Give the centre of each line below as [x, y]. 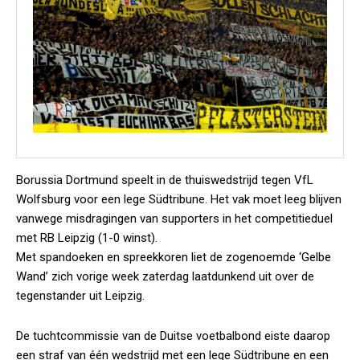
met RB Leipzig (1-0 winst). [87, 238]
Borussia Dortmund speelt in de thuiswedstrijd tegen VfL [165, 180]
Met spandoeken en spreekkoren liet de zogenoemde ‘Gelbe [174, 257]
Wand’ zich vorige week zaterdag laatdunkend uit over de [165, 276]
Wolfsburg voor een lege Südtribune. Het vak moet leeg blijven [179, 199]
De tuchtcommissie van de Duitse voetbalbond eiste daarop [173, 336]
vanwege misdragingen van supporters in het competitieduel [174, 219]
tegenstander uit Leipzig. [80, 296]
